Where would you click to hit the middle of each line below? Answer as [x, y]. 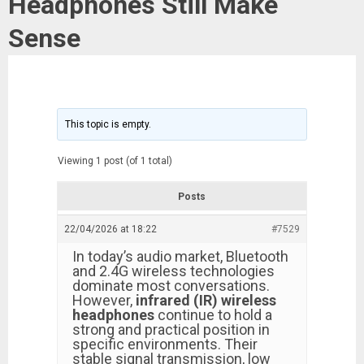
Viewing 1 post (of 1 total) [115, 161]
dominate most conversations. [171, 286]
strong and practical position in [171, 329]
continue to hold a [213, 315]
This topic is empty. [108, 124]
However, [104, 300]
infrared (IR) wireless [206, 300]
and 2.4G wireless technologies [173, 271]
